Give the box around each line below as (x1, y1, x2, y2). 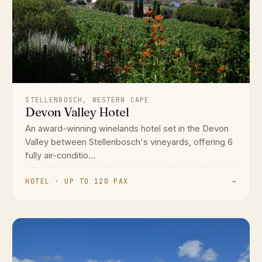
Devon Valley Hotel (25, 105, 129, 120)
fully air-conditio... (25, 150, 96, 161)
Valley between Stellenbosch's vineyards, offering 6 (25, 136, 233, 147)
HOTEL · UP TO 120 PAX (25, 176, 129, 185)
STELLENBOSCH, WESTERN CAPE (25, 95, 150, 105)
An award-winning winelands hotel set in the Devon (25, 123, 229, 134)
